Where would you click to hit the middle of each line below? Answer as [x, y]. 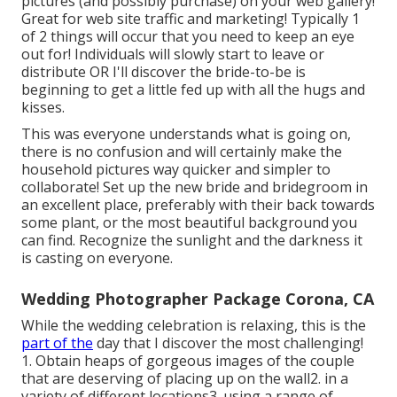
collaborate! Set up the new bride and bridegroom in [195, 187]
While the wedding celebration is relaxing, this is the [194, 326]
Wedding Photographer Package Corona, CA [198, 299]
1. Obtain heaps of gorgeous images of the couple [188, 361]
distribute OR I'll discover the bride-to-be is [163, 72]
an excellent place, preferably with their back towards [198, 205]
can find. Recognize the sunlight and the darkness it [192, 241]
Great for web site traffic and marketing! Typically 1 [191, 19]
